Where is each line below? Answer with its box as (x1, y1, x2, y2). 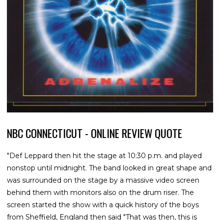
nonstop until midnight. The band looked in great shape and (7, 164, 212, 173)
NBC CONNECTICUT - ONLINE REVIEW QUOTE (7, 125, 182, 141)
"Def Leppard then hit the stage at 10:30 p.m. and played (7, 151, 202, 161)
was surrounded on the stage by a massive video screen (7, 176, 199, 185)
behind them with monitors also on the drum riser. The (7, 188, 194, 197)
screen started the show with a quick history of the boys (7, 200, 199, 210)
